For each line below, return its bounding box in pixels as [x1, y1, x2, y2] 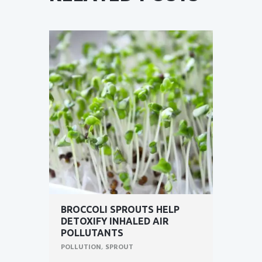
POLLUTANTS [61, 227, 123, 239]
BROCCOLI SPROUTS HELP [61, 204, 180, 215]
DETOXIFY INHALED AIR [61, 216, 168, 227]
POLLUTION [61, 242, 101, 254]
